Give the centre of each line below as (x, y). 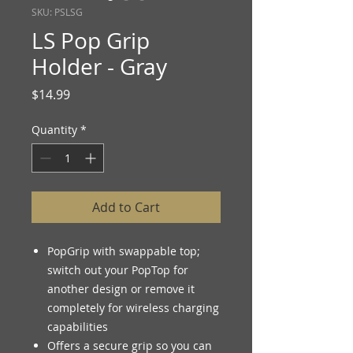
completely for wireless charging (133, 307)
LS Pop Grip (91, 40)
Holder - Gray (99, 66)
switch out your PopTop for (118, 269)
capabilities (78, 326)
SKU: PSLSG (57, 11)
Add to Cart (126, 207)
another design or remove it (121, 288)
